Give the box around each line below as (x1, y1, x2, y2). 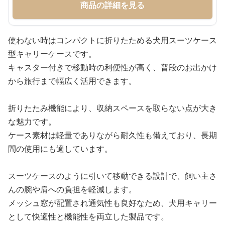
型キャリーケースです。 (8, 48, 96, 60)
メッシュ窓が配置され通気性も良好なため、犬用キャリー (8, 197, 217, 209)
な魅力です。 (8, 116, 56, 128)
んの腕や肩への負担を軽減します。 (8, 184, 137, 195)
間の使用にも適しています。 (8, 143, 113, 155)
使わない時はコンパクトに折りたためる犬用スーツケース (8, 35, 217, 46)
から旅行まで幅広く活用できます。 (8, 75, 137, 87)
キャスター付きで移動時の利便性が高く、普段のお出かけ (8, 62, 217, 73)
